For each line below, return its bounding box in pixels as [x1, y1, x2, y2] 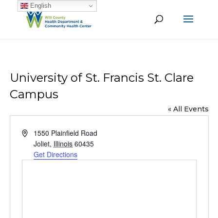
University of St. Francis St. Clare [9, 71, 194, 85]
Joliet [34, 139, 50, 148]
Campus [9, 87, 58, 101]
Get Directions [34, 149, 78, 159]
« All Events [167, 105, 209, 113]
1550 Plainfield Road [34, 128, 98, 138]
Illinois [54, 139, 73, 148]
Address [21, 127, 47, 137]
